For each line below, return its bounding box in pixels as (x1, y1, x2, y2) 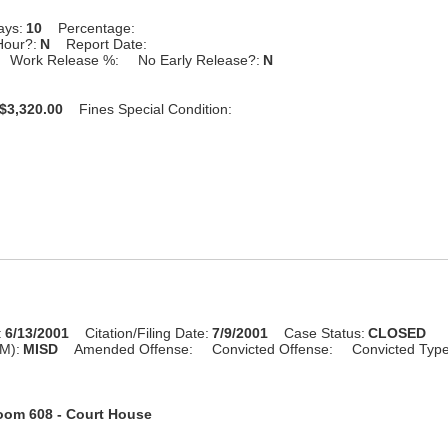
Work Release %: (10, 51, 120, 68)
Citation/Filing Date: (85, 324, 210, 341)
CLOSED (368, 324, 427, 341)
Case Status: (284, 324, 366, 341)
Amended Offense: (74, 340, 194, 357)
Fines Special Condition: (79, 100, 233, 117)
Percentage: (58, 19, 136, 36)
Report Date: (66, 35, 148, 52)
